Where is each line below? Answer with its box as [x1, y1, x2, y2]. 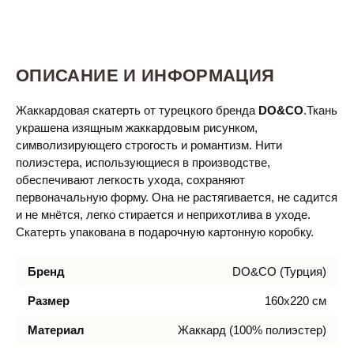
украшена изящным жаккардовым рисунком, [16, 121, 258, 134]
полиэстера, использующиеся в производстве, [16, 156, 270, 169]
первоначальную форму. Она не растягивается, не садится [16, 190, 337, 204]
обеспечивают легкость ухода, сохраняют [16, 173, 245, 186]
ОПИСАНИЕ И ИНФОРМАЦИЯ [16, 66, 275, 85]
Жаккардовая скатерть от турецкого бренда [16, 104, 255, 117]
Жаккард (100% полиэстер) [178, 323, 326, 337]
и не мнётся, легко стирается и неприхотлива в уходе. [16, 208, 311, 221]
